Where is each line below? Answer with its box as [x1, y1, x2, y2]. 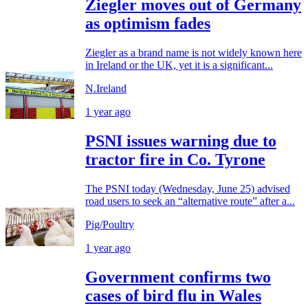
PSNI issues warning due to [85, 132, 276, 151]
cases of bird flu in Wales [85, 287, 261, 305]
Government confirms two [85, 268, 271, 287]
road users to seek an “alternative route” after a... [85, 195, 295, 208]
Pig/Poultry [85, 219, 134, 231]
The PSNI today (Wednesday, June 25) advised [85, 183, 290, 195]
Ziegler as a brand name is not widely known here [85, 47, 302, 59]
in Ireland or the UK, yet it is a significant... [85, 59, 273, 71]
